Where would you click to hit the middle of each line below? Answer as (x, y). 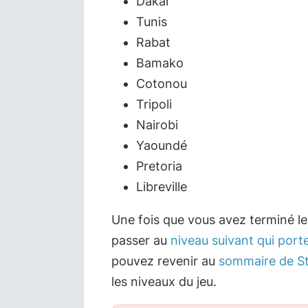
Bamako (160, 63)
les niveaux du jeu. (164, 282)
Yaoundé (162, 145)
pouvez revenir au (165, 261)
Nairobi (157, 125)
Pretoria (159, 166)
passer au (141, 240)
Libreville (162, 187)
